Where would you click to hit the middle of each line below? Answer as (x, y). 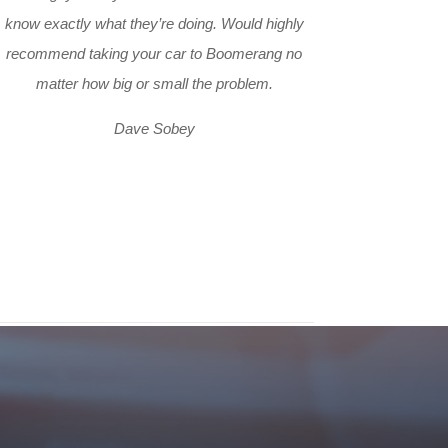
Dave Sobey (154, 128)
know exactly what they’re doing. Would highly (154, 23)
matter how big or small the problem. (154, 83)
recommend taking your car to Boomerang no (154, 53)
